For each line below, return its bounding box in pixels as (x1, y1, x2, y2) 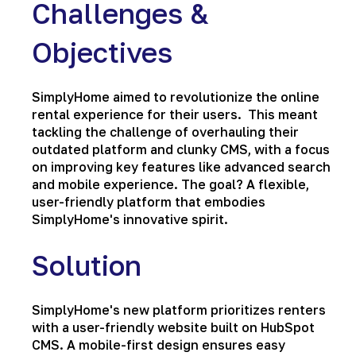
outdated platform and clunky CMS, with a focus (32, 141, 330, 158)
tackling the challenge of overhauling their (32, 124, 299, 141)
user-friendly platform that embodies (32, 194, 265, 211)
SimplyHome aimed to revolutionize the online (32, 89, 319, 106)
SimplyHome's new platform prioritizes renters (32, 301, 326, 318)
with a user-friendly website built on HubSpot (32, 319, 315, 335)
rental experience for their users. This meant (32, 106, 318, 123)
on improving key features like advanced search (32, 159, 331, 176)
